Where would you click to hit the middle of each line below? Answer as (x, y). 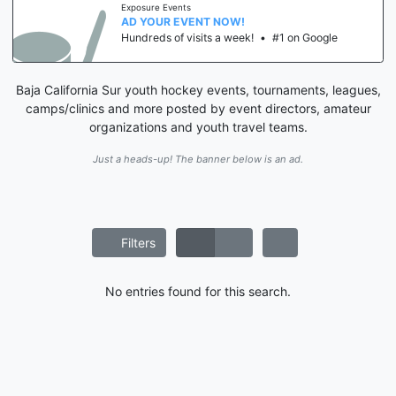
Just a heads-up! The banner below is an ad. (198, 159)
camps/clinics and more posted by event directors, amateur (198, 108)
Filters (137, 243)
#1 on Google (305, 38)
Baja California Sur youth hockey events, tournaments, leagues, (198, 89)
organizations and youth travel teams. (198, 126)
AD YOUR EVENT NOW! (183, 22)
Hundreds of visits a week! (187, 38)
